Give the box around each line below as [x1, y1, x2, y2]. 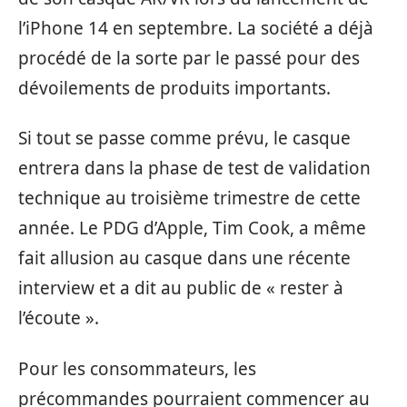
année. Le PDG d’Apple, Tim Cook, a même [18, 216, 366, 240]
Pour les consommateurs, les [18, 356, 256, 381]
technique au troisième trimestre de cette [18, 186, 361, 210]
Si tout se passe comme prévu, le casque [18, 126, 351, 150]
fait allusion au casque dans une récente [18, 246, 351, 270]
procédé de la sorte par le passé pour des [18, 45, 360, 70]
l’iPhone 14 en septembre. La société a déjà [18, 15, 373, 40]
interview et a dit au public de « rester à [18, 276, 343, 300]
